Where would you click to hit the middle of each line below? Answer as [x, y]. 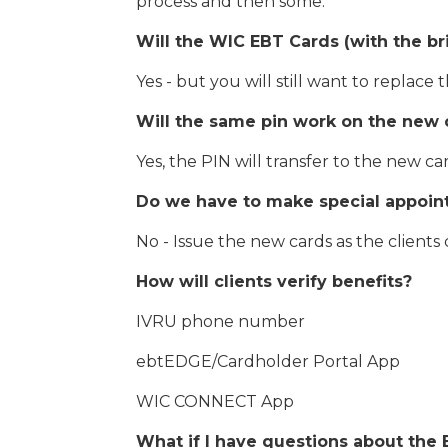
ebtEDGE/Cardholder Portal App [268, 361]
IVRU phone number [220, 321]
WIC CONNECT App [215, 401]
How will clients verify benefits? [276, 281]
